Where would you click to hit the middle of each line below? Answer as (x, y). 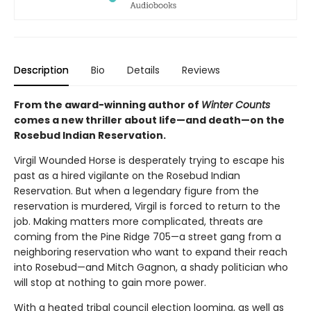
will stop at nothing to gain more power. (110, 282)
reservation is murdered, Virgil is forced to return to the (147, 206)
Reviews (201, 70)
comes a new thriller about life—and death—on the (149, 120)
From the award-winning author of (108, 104)
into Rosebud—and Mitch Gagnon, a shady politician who (151, 267)
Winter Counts (236, 104)
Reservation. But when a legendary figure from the (136, 191)
